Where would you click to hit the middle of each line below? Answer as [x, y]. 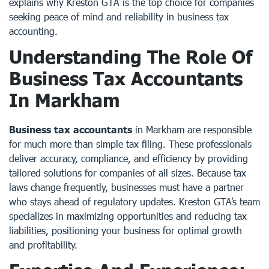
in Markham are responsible [192, 129]
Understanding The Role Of [131, 56]
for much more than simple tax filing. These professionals [130, 144]
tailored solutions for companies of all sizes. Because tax [128, 173]
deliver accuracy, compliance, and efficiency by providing [128, 158]
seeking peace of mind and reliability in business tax [119, 17]
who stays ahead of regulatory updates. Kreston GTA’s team [134, 201]
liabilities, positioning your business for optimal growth [125, 230]
